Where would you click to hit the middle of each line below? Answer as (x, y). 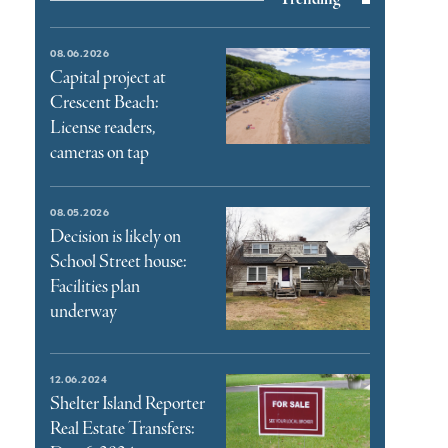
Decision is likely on (116, 237)
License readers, (103, 128)
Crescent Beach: (105, 103)
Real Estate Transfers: (123, 428)
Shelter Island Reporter (128, 403)
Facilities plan (95, 287)
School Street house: (119, 262)
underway (84, 312)
